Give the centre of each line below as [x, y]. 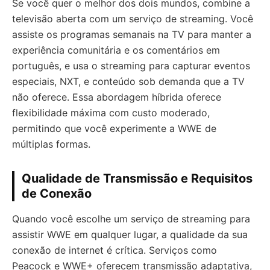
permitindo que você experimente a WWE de [114, 129]
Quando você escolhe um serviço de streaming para [131, 219]
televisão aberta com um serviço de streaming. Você [133, 19]
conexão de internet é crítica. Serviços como [115, 250]
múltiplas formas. [51, 144]
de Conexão [57, 194]
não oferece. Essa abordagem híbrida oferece [117, 97]
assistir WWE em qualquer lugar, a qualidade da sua [130, 235]
